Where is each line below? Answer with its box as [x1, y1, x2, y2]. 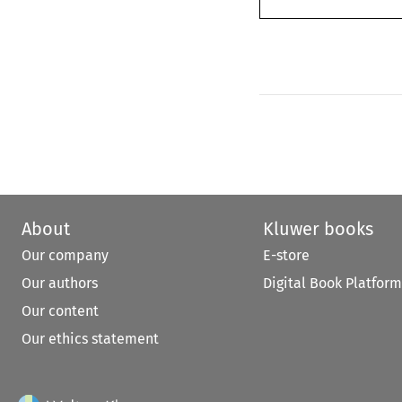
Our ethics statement [22, 330, 159, 348]
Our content [22, 302, 99, 320]
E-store [262, 247, 310, 265]
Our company [22, 247, 109, 265]
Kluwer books [262, 218, 373, 240]
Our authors [22, 275, 98, 293]
